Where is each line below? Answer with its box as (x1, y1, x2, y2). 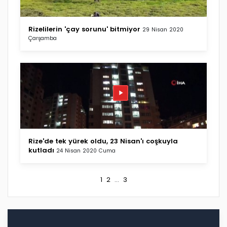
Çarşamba (28, 34, 57, 42)
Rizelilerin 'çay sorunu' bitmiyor (28, 24, 140, 34)
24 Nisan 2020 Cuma (56, 146, 116, 155)
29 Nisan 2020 (142, 25, 183, 33)
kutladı (28, 145, 54, 155)
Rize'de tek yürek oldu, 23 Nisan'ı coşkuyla (28, 136, 178, 146)
